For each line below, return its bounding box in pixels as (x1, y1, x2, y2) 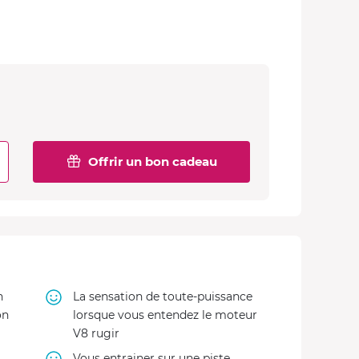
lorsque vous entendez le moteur (72, 308, 257, 322)
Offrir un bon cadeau (88, 154, 217, 169)
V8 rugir (72, 326, 119, 341)
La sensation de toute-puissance (72, 289, 252, 304)
